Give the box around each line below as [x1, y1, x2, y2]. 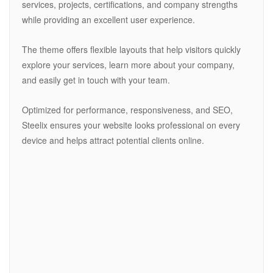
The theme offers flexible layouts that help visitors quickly [22, 43, 241, 56]
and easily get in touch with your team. [22, 74, 170, 87]
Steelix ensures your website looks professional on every [22, 119, 240, 132]
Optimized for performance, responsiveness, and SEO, [22, 104, 233, 116]
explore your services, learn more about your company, [22, 58, 235, 71]
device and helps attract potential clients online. [22, 134, 204, 147]
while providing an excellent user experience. [22, 13, 195, 26]
